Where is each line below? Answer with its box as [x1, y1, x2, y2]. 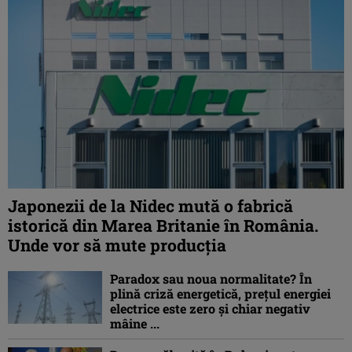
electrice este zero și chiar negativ [110, 300, 310, 317]
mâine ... [110, 315, 159, 332]
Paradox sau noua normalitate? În [110, 270, 312, 288]
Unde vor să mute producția [8, 234, 226, 257]
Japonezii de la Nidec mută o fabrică [8, 195, 293, 218]
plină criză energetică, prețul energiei [110, 285, 331, 302]
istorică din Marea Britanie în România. [8, 214, 318, 237]
